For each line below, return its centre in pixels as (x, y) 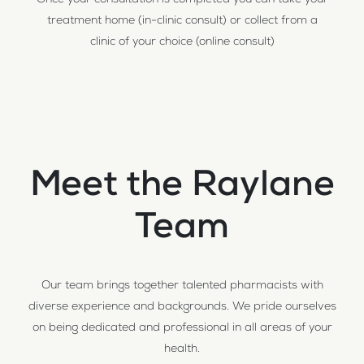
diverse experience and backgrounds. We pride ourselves (182, 308)
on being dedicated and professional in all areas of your (182, 329)
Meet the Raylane (182, 188)
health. (182, 350)
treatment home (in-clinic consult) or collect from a (182, 22)
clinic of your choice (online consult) (182, 43)
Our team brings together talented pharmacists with (182, 286)
